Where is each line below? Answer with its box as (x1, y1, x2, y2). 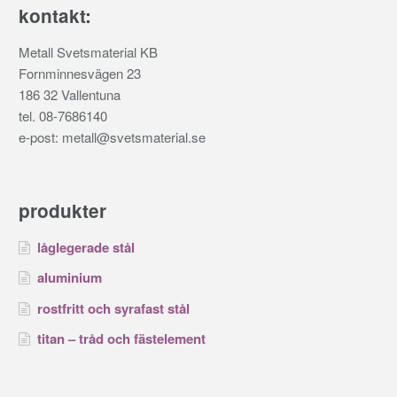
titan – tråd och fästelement (36, 328, 206, 348)
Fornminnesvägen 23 (18, 63, 141, 82)
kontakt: (18, 2, 91, 28)
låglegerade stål (36, 237, 135, 258)
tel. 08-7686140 (18, 105, 107, 125)
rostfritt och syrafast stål (36, 298, 190, 318)
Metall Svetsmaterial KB (18, 42, 158, 61)
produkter (18, 198, 106, 224)
